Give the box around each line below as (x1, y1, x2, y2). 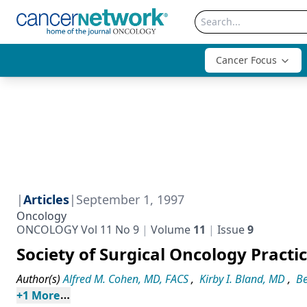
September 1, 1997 (76, 191, 184, 208)
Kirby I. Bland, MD (199, 271, 285, 286)
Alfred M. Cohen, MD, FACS (63, 271, 188, 286)
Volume (148, 222, 193, 237)
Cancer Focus (216, 53, 277, 66)
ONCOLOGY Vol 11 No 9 (16, 222, 139, 237)
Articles (23, 191, 69, 208)
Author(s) (16, 271, 60, 286)
